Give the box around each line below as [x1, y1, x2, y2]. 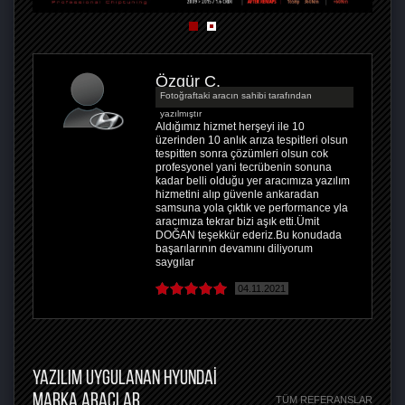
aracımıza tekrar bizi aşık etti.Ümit [155, 215, 319, 229]
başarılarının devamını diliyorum [155, 242, 313, 256]
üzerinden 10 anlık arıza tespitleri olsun [155, 134, 348, 147]
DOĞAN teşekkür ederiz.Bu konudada [155, 229, 342, 242]
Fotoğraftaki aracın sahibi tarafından [160, 90, 312, 101]
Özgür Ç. [155, 72, 221, 91]
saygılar [155, 256, 194, 269]
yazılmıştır [160, 108, 202, 119]
